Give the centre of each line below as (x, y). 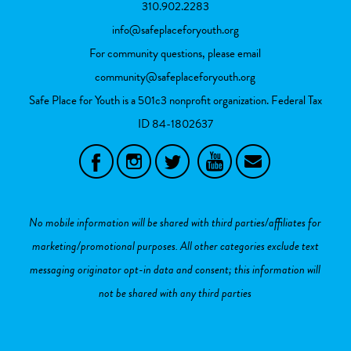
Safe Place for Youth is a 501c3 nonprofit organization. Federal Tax (175, 100)
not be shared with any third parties (175, 293)
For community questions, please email (175, 53)
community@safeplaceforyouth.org (175, 76)
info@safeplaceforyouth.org (175, 29)
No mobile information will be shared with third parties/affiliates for (175, 222)
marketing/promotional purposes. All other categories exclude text (175, 246)
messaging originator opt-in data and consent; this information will (175, 269)
